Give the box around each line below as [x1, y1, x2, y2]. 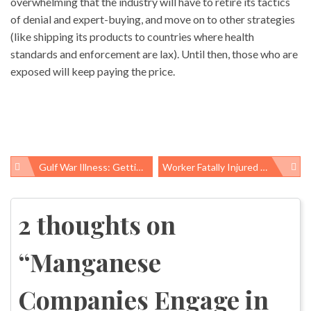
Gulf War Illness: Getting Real [39, 160, 136, 173]
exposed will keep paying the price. [10, 64, 175, 78]
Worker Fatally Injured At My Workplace [162, 160, 261, 173]
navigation [10, 196, 95, 219]
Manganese [30, 244, 161, 278]
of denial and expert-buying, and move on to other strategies [10, 12, 295, 26]
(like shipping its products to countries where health [10, 29, 254, 43]
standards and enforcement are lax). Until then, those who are [10, 47, 298, 60]
